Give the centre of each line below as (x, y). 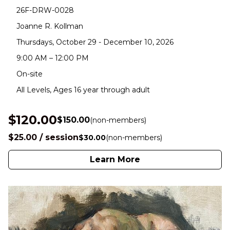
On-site (30, 74)
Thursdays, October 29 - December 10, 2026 (95, 42)
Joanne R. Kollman (50, 26)
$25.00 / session (43, 138)
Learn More (115, 160)
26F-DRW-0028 (45, 11)
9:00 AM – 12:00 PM (53, 58)
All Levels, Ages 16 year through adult (83, 90)
